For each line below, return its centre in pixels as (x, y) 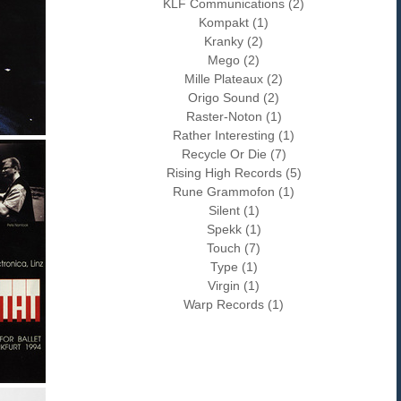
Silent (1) (234, 210)
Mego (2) (234, 60)
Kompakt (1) (234, 22)
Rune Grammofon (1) (234, 192)
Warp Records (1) (234, 304)
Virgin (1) (234, 286)
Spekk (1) (234, 229)
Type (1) (234, 267)
